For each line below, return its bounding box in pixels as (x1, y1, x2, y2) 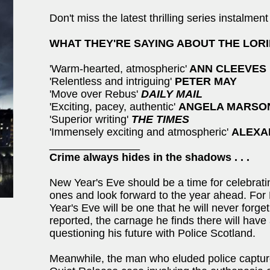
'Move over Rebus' (49, 88, 141, 100)
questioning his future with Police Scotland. (49, 227, 256, 239)
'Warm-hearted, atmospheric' (49, 63, 187, 75)
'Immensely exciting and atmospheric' (49, 126, 231, 138)
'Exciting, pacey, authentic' (49, 101, 178, 113)
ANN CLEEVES (187, 63, 266, 75)
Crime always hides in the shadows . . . (49, 151, 250, 163)
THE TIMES (131, 113, 189, 125)
